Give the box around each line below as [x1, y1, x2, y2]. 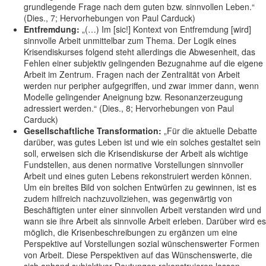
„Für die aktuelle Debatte [161, 125, 257, 137]
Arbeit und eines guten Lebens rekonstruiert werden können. [24, 170, 252, 182]
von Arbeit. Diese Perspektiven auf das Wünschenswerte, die [24, 249, 252, 261]
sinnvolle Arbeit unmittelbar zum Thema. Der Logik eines [24, 34, 236, 47]
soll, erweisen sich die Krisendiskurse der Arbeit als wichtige [24, 147, 248, 160]
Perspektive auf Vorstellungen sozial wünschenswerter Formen [24, 237, 259, 250]
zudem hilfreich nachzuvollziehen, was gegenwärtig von [24, 192, 232, 205]
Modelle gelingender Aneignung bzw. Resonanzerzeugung [24, 91, 243, 103]
